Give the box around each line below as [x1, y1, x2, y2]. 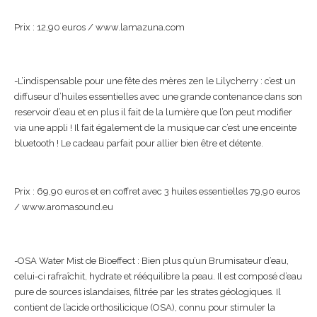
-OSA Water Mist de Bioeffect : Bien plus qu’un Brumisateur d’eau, [14, 255, 289, 266]
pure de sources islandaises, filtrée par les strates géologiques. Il [14, 286, 281, 297]
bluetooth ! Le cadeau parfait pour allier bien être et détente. [14, 137, 263, 149]
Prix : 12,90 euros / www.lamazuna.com [14, 21, 185, 33]
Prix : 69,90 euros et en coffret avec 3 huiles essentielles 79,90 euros [14, 185, 300, 197]
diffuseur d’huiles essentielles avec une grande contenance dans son [14, 91, 302, 102]
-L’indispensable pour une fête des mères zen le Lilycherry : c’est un [14, 75, 296, 86]
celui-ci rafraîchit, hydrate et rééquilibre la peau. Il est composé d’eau [14, 270, 302, 282]
